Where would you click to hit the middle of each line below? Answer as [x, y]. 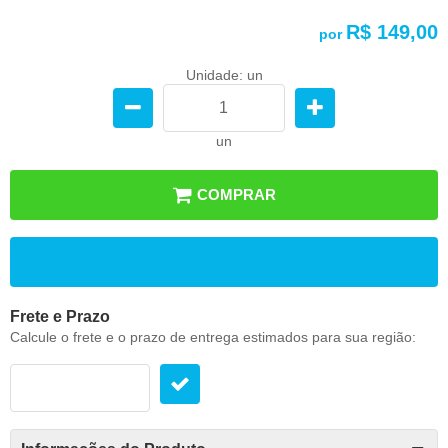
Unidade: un [224, 74]
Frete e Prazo [60, 316]
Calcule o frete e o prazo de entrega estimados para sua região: [213, 336]
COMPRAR [236, 194]
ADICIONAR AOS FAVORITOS [236, 261]
